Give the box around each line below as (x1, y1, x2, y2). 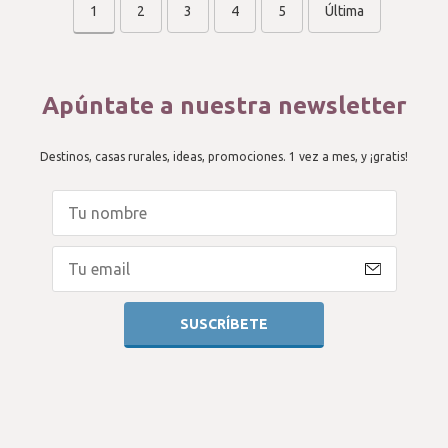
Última (324, 3, 364, 19)
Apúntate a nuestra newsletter (41, 92, 407, 119)
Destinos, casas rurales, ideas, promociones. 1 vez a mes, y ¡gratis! (40, 150, 408, 163)
